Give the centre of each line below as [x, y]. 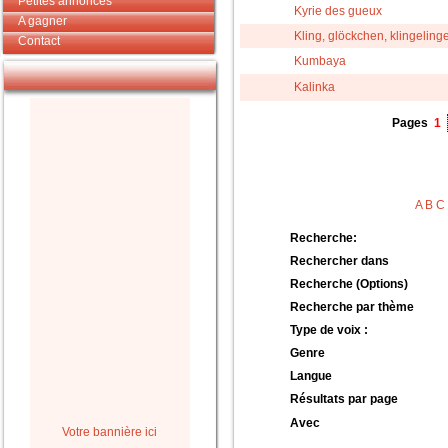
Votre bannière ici [109, 432]
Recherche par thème [352, 307]
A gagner [42, 21]
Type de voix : [329, 330]
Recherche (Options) [349, 284]
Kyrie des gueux [338, 11]
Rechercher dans [339, 261]
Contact [39, 41]
